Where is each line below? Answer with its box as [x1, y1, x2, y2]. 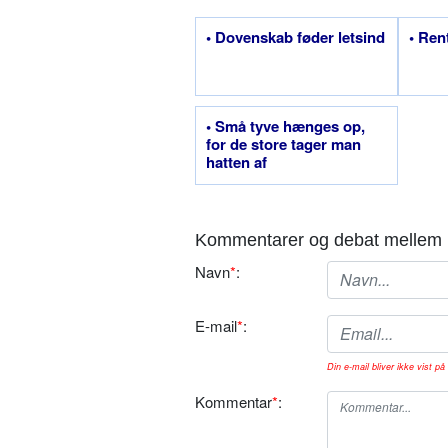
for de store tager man [206, 132, 361, 155]
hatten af [206, 150, 267, 173]
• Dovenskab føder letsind [206, 25, 385, 48]
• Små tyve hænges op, [206, 114, 365, 137]
